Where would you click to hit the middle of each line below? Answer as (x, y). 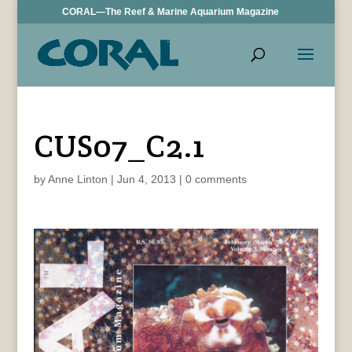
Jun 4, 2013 (146, 179)
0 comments (216, 179)
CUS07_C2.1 (119, 146)
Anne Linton (77, 179)
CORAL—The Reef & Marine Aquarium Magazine (171, 12)
